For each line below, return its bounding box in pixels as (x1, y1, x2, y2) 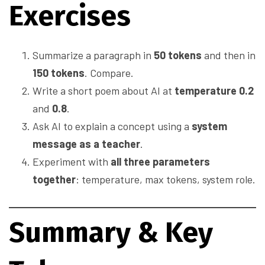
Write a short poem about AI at (33, 84, 174, 98)
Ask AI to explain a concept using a (33, 119, 192, 133)
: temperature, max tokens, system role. (76, 173, 256, 186)
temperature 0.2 (174, 84, 254, 98)
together (33, 173, 76, 186)
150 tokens (33, 66, 85, 80)
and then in (202, 49, 256, 62)
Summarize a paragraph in (33, 49, 154, 62)
